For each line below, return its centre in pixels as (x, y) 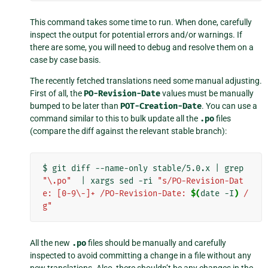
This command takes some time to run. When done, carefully (141, 22)
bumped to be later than (75, 106)
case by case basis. (66, 60)
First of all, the (57, 94)
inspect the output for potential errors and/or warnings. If (136, 35)
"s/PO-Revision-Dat (200, 181)
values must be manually (207, 94)
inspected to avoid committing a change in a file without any (141, 256)
